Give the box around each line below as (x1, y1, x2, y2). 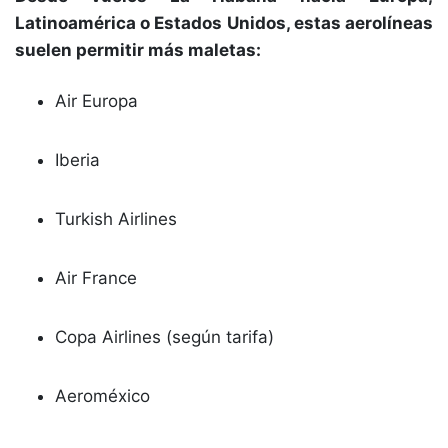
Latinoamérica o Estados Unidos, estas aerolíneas (15, 13, 433, 33)
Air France (55, 268, 137, 288)
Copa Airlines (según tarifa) (55, 327, 274, 347)
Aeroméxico (55, 386, 150, 406)
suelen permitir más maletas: (15, 40, 261, 60)
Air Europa (55, 91, 138, 111)
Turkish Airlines (55, 209, 177, 229)
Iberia (55, 150, 100, 170)
